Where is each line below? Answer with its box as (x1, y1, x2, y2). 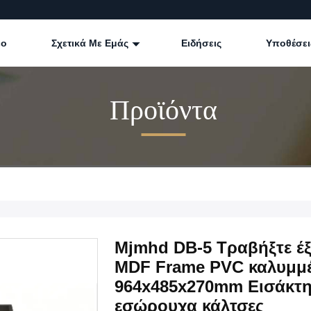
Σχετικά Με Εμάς (51, 37, 131, 49)
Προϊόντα (109, 94, 217, 126)
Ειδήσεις (181, 37, 221, 49)
